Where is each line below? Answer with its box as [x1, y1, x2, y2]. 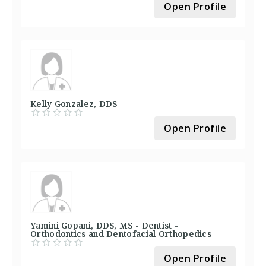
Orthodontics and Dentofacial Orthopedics [30, 228, 211, 239]
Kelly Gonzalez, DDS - [30, 98, 124, 109]
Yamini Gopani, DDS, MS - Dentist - [30, 220, 179, 231]
